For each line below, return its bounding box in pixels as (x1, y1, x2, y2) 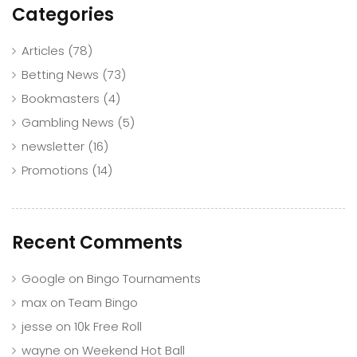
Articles (22, 41, 65, 59)
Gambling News (22, 113, 114, 131)
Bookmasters (22, 89, 100, 107)
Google (22, 269, 65, 287)
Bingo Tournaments (87, 269, 201, 287)
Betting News (22, 65, 99, 83)
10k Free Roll (74, 317, 142, 335)
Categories (12, 2, 114, 27)
